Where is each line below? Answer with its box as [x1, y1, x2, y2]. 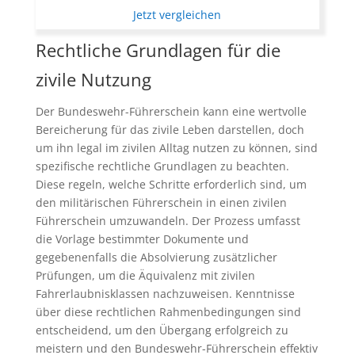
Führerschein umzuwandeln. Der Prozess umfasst [35, 212, 300, 228]
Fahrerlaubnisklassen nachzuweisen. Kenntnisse [35, 285, 295, 301]
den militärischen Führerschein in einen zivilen [35, 194, 287, 210]
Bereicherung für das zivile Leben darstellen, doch [35, 121, 304, 137]
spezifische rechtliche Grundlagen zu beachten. [35, 158, 289, 174]
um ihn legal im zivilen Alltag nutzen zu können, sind [35, 139, 318, 155]
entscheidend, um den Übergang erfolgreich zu [35, 322, 288, 338]
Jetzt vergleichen [133, 6, 222, 22]
